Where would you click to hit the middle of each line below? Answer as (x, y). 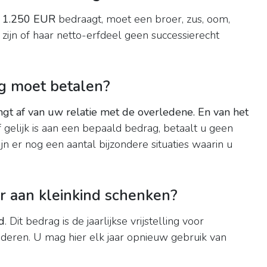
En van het (223, 112)
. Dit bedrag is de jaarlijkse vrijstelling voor (104, 221)
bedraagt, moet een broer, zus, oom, (143, 19)
